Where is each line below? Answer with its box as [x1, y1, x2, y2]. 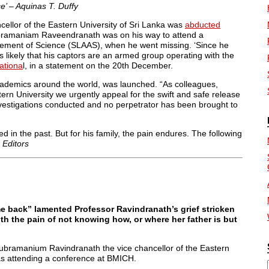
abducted [185, 20, 220, 29]
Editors [2, 139, 29, 148]
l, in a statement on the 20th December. [23, 61, 173, 70]
